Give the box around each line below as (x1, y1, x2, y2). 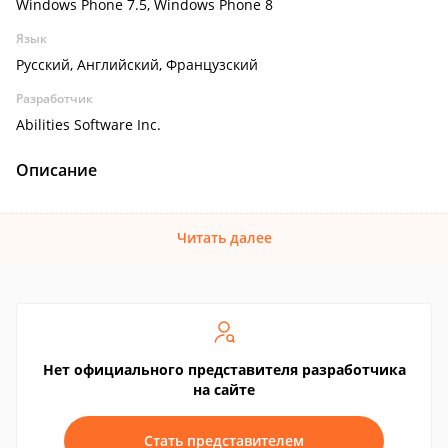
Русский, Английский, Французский (16, 55, 258, 74)
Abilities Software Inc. (16, 115, 161, 134)
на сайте (193, 380, 255, 399)
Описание (16, 159, 97, 181)
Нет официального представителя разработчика (42, 360, 406, 379)
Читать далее (176, 228, 272, 247)
